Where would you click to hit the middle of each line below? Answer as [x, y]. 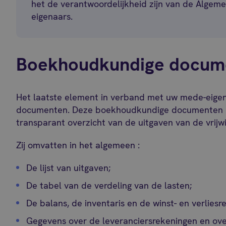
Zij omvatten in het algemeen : [78, 145]
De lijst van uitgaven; [69, 168]
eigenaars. [52, 16]
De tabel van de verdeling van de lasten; [109, 185]
